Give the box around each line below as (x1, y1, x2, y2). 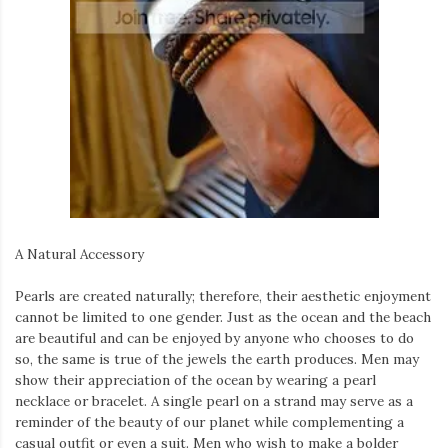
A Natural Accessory (15, 245, 144, 264)
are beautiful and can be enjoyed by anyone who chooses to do (15, 328, 414, 347)
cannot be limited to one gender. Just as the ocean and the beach (15, 307, 431, 326)
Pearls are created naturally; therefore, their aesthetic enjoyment (15, 286, 431, 305)
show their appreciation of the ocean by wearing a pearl (15, 370, 376, 389)
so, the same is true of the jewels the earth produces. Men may (15, 349, 419, 368)
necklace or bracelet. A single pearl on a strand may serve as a (15, 391, 413, 410)
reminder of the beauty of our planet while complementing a (15, 412, 404, 431)
